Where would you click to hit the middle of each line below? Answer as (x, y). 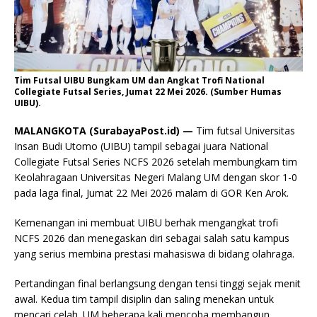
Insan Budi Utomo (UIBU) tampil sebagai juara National (141, 146)
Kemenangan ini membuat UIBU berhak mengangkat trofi (146, 223)
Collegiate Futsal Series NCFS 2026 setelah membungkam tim (156, 162)
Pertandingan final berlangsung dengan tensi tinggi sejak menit (157, 284)
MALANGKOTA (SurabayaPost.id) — (104, 131)
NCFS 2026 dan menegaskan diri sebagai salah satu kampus (152, 238)
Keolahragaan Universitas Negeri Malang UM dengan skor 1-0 (156, 178)
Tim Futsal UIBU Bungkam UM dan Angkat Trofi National (139, 81)
